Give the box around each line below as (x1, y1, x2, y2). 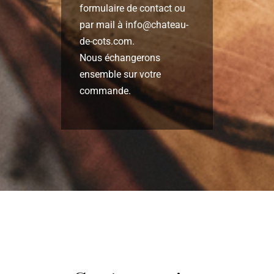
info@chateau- (125, 18, 188, 31)
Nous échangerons (79, 51, 160, 64)
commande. (79, 84, 131, 97)
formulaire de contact (79, 2, 172, 14)
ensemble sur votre (79, 68, 161, 80)
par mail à (79, 18, 125, 31)
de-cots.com (79, 35, 132, 47)
